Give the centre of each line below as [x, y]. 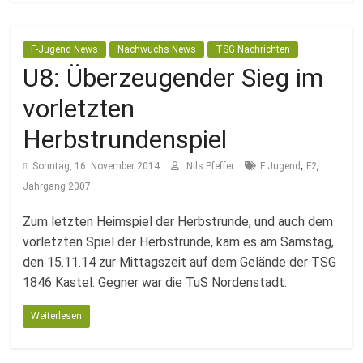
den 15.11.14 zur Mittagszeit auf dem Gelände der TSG [180, 262]
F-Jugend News [65, 49]
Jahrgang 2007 [57, 186]
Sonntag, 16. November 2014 [96, 166]
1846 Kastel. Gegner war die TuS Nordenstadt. [155, 282]
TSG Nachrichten [253, 49]
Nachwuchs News [157, 49]
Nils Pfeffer [212, 166]
